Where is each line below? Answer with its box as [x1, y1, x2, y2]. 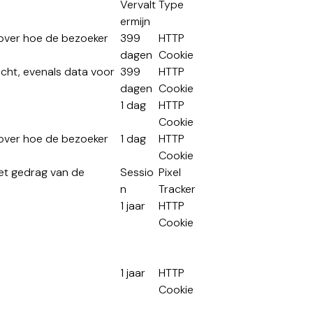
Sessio [120, 165, 154, 180]
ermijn [120, 14, 151, 29]
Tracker [159, 182, 196, 196]
